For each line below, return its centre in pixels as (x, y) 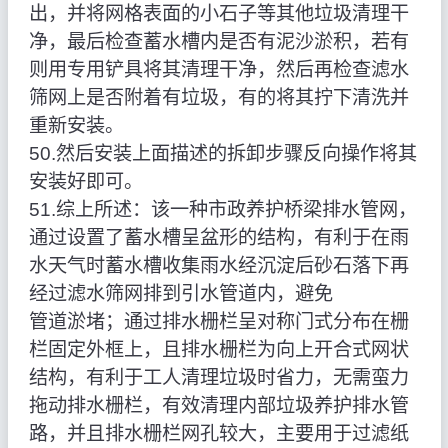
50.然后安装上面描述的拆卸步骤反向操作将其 (222, 154)
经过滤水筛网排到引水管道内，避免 (180, 294)
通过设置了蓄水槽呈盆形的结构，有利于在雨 (218, 238)
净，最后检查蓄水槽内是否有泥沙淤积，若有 (218, 42)
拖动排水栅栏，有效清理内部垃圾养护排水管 (218, 406)
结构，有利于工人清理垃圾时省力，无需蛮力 (218, 378)
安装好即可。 (85, 182)
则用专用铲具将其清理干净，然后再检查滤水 (218, 70)
